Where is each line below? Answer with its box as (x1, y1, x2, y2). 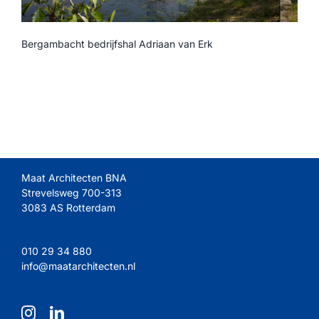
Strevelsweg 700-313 (21, 187, 122, 199)
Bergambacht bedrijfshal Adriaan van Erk (21, 38, 213, 51)
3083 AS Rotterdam (21, 202, 115, 214)
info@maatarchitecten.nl (21, 259, 135, 272)
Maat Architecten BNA (21, 172, 127, 184)
